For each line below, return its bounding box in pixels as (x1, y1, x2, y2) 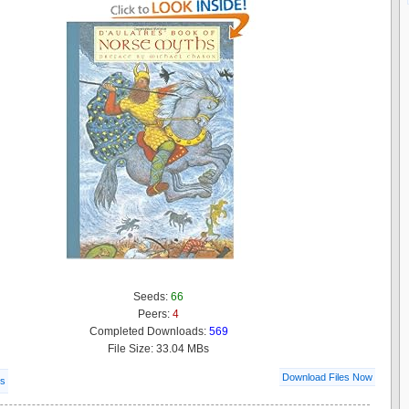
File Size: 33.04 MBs (108, 341, 209, 355)
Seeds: (133, 289, 171, 303)
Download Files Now (282, 371, 372, 383)
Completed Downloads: (89, 324, 209, 338)
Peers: (138, 307, 173, 320)
